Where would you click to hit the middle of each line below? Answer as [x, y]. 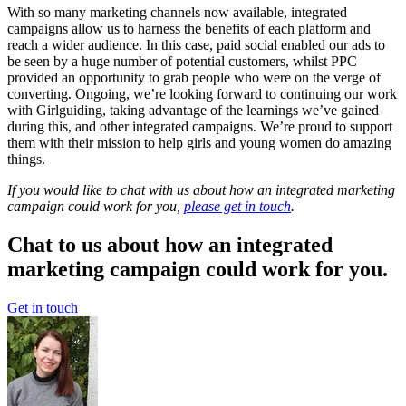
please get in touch [237, 207]
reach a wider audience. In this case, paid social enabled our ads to [196, 45]
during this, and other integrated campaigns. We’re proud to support [200, 127]
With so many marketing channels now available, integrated [177, 13]
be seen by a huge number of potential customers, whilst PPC [182, 62]
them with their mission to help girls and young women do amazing [199, 143]
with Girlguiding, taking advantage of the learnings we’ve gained [193, 111]
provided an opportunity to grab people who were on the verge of [194, 78]
